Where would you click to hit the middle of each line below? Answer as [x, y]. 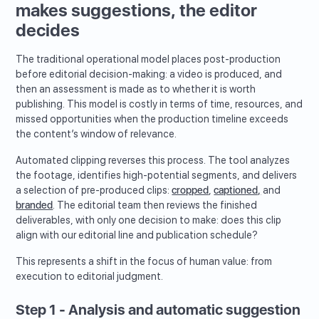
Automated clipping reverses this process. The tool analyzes [153, 161]
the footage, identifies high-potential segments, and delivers [157, 176]
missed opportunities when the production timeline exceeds [152, 119]
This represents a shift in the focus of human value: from [144, 262]
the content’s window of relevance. [96, 134]
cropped [190, 190]
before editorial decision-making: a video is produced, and [149, 74]
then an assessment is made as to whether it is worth [136, 89]
